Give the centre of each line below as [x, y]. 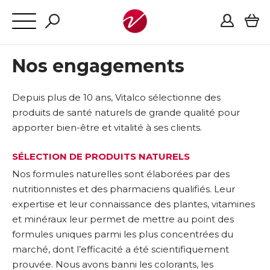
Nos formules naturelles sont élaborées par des [121, 174]
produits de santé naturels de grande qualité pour [126, 112]
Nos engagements [98, 66]
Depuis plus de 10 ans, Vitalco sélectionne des [116, 97]
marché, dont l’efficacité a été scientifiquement [121, 249]
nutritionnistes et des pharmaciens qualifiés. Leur [124, 189]
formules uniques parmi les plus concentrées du [123, 234]
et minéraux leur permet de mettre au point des [123, 219]
